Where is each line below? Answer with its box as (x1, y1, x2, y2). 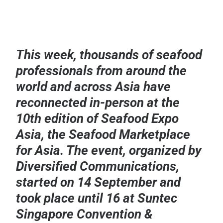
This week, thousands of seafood (16, 47, 203, 62)
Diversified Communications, (16, 158, 180, 174)
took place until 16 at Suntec (16, 190, 178, 206)
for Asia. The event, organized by (16, 142, 202, 158)
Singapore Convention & (16, 206, 153, 222)
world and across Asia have (16, 79, 171, 94)
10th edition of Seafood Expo (16, 111, 179, 126)
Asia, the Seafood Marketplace (16, 126, 191, 142)
